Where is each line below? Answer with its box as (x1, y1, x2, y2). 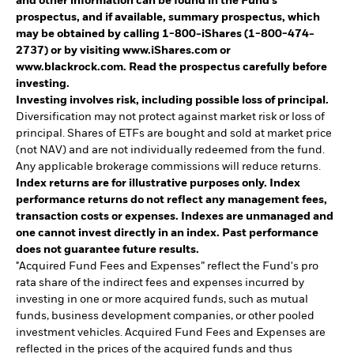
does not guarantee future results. (16, 243, 199, 255)
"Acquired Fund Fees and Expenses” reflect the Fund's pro (16, 260, 318, 272)
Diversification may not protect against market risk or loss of (16, 111, 325, 122)
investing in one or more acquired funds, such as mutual (16, 293, 308, 305)
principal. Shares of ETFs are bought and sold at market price (16, 127, 332, 139)
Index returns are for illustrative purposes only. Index (16, 177, 300, 189)
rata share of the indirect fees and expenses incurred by (16, 277, 304, 288)
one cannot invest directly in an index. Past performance (16, 227, 318, 239)
